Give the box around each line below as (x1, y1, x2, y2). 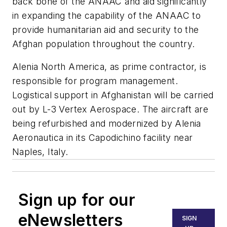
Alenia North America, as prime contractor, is (12, 61, 206, 72)
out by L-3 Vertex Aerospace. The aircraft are (12, 104, 208, 115)
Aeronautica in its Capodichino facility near (12, 132, 193, 143)
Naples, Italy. (12, 146, 68, 158)
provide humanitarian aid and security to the (12, 24, 199, 35)
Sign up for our (18, 190, 135, 210)
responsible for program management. (12, 75, 178, 87)
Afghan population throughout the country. (12, 38, 195, 49)
